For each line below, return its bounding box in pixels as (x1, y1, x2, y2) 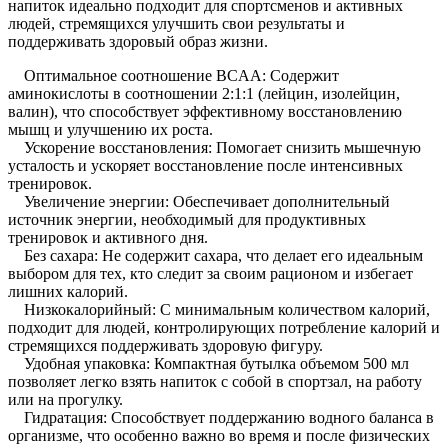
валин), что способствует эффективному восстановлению (8, 102, 402, 120)
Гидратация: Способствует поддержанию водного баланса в (8, 408, 434, 426)
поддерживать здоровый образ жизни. (8, 32, 268, 50)
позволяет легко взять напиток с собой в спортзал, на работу (8, 372, 422, 390)
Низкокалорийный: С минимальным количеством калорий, (8, 300, 430, 318)
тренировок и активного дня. (8, 228, 208, 246)
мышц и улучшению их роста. (8, 120, 213, 138)
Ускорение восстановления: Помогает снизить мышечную (8, 138, 421, 156)
